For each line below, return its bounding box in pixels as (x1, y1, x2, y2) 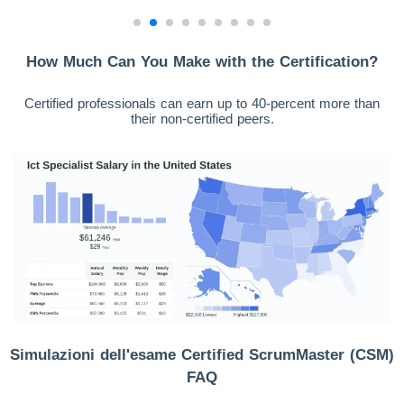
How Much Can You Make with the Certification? (26, 53, 378, 70)
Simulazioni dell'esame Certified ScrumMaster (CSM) (10, 346, 394, 364)
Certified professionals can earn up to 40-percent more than (24, 96, 380, 111)
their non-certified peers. (130, 111, 274, 126)
